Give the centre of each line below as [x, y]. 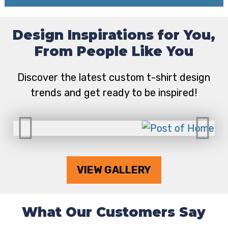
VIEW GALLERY [114, 170]
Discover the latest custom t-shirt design [114, 78]
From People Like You [114, 52]
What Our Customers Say [114, 212]
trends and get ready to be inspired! [114, 93]
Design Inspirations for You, [114, 35]
